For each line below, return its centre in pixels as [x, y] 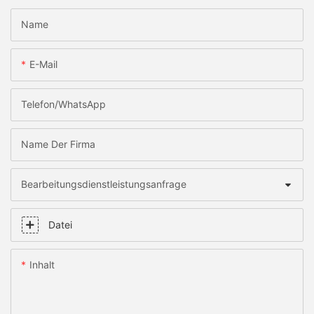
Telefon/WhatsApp [63, 104]
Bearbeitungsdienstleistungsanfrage [104, 184]
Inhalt [42, 265]
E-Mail [43, 64]
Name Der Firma [58, 144]
